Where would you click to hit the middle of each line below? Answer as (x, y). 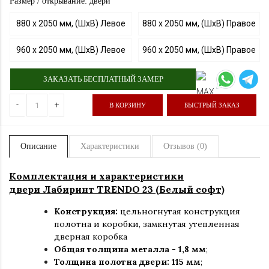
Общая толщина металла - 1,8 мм (130, 249)
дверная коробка (91, 237)
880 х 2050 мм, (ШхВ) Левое (71, 24)
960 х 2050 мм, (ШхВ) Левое (71, 50)
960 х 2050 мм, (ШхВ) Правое (199, 50)
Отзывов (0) (185, 147)
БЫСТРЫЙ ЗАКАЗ (212, 105)
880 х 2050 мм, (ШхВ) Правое (199, 24)
